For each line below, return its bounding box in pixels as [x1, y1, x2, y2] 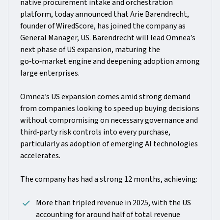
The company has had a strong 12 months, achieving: [20, 174, 197, 185]
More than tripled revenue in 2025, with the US [36, 197, 191, 208]
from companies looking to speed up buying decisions [20, 103, 199, 114]
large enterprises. [20, 68, 80, 79]
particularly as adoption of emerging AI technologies [20, 138, 198, 149]
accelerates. [20, 150, 60, 161]
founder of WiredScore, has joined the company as [20, 21, 186, 31]
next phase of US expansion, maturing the [20, 44, 160, 55]
